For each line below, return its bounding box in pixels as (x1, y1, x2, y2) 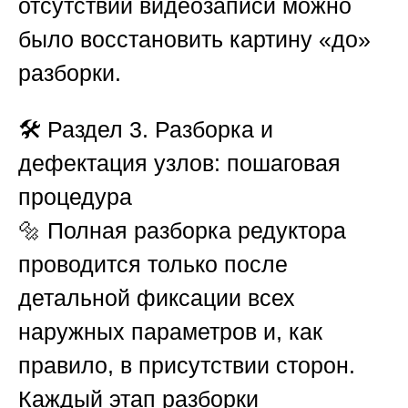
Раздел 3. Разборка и (47, 117, 273, 143)
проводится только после (18, 251, 288, 278)
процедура (18, 184, 132, 210)
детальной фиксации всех (18, 285, 295, 311)
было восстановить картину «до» (18, 26, 371, 53)
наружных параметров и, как (18, 319, 322, 345)
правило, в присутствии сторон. (18, 352, 355, 379)
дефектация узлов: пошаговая (18, 150, 341, 177)
